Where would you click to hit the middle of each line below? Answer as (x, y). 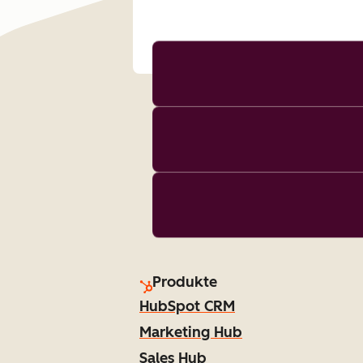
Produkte (185, 282)
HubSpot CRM (187, 306)
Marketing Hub (191, 332)
